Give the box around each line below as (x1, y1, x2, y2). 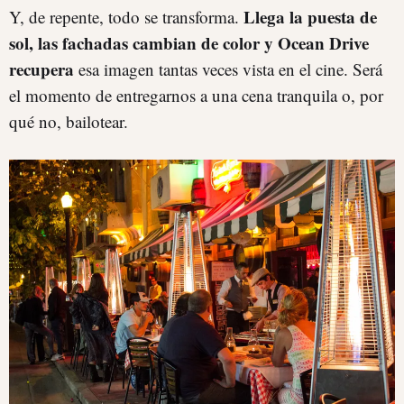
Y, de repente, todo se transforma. (9, 5, 243, 28)
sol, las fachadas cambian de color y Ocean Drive (9, 30, 369, 55)
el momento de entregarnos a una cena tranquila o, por (9, 83, 383, 106)
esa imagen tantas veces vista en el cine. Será (74, 57, 382, 80)
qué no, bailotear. (9, 109, 128, 133)
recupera (9, 56, 74, 81)
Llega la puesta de (243, 4, 377, 29)
